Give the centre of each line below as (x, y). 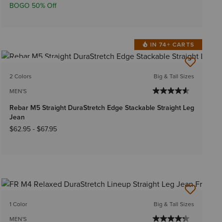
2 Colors (20, 77)
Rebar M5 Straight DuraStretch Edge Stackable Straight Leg (102, 108)
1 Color (18, 204)
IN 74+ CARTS (172, 45)
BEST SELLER (34, 66)
